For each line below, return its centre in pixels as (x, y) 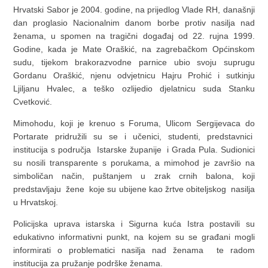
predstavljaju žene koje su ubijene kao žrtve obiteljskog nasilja (134, 189)
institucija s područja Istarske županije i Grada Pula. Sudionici (134, 150)
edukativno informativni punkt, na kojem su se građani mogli (134, 237)
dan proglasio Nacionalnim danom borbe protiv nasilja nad (134, 23)
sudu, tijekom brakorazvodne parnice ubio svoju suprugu (134, 62)
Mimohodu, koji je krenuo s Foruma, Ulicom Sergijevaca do (134, 123)
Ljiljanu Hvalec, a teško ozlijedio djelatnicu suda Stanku (134, 89)
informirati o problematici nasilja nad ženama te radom (134, 250)
